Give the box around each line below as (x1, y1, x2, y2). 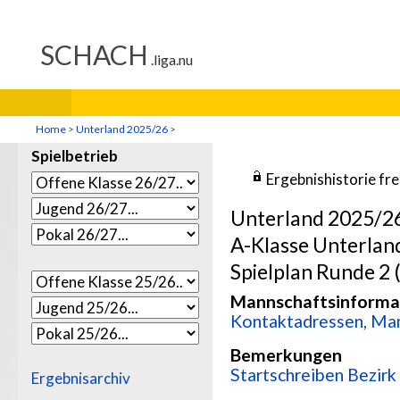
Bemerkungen (230, 345, 342, 365)
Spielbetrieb (31, 146, 118, 165)
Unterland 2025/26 (76, 122, 170, 136)
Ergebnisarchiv (31, 369, 130, 387)
